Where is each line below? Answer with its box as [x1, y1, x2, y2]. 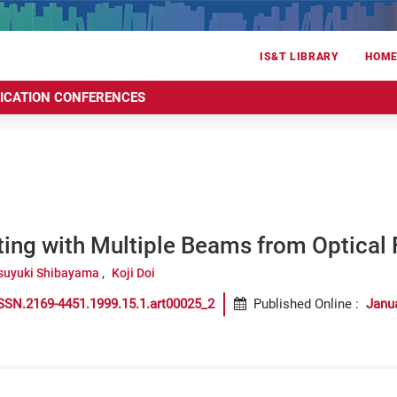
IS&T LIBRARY [260, 51, 339, 64]
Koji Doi [111, 266, 155, 280]
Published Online [253, 296, 352, 312]
